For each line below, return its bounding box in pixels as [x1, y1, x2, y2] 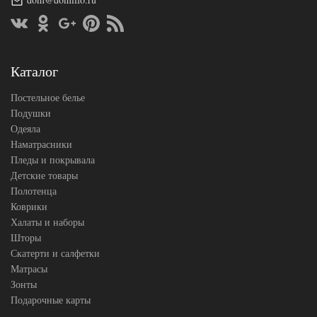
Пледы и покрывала [11, 153, 95, 167]
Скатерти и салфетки [11, 246, 100, 260]
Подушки [11, 106, 51, 120]
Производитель [14, 36, 79, 50]
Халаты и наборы [11, 215, 84, 229]
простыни [14, 10, 56, 24]
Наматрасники [11, 137, 72, 151]
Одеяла [11, 122, 40, 136]
